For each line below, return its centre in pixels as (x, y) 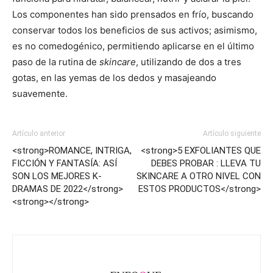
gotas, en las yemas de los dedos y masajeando (114, 78)
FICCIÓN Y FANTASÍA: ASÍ (65, 164)
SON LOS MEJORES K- (57, 176)
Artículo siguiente (232, 134)
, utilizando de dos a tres (189, 62)
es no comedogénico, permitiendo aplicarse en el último (133, 46)
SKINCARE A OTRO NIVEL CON (199, 176)
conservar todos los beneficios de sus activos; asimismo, (135, 30)
